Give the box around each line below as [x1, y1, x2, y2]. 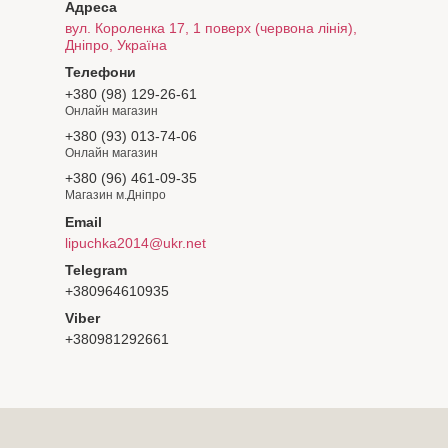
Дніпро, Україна [65, 37, 167, 54]
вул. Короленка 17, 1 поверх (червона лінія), [65, 20, 357, 37]
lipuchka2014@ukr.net [65, 234, 206, 251]
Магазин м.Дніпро [65, 187, 166, 202]
